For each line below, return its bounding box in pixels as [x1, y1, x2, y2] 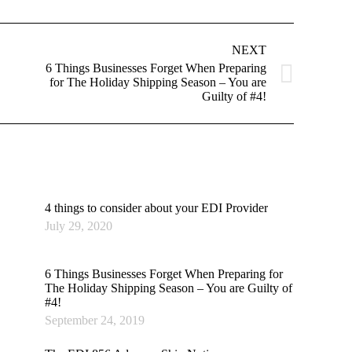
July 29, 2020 [44, 219, 112, 233]
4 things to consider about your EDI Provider [44, 201, 268, 214]
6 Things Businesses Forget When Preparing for [44, 267, 283, 280]
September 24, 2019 [44, 313, 145, 327]
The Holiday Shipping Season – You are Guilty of [44, 281, 292, 295]
